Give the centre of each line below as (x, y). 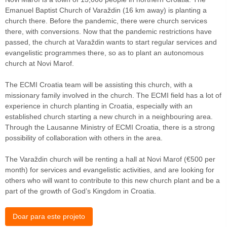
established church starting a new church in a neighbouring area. (109, 117)
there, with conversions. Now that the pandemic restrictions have (108, 32)
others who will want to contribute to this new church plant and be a (112, 181)
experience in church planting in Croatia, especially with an (99, 106)
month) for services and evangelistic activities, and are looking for (110, 170)
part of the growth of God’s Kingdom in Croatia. (81, 191)
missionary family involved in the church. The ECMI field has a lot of (113, 96)
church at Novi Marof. (40, 64)
